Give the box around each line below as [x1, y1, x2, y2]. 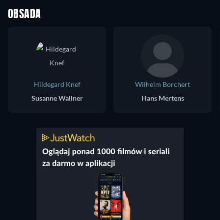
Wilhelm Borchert [135, 80, 190, 88]
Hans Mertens [141, 94, 184, 102]
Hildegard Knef [33, 80, 81, 88]
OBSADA [8, 9, 41, 20]
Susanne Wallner [31, 94, 83, 102]
